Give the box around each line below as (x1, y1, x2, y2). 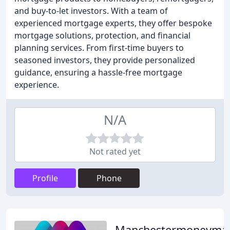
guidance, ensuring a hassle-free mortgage (14, 67, 182, 78)
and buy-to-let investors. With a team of (14, 5, 168, 16)
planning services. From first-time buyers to (14, 42, 184, 53)
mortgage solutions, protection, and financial (14, 30, 190, 41)
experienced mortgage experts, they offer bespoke (14, 17, 212, 29)
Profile (32, 172, 58, 184)
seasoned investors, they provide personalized (14, 54, 195, 66)
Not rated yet (89, 146, 141, 157)
